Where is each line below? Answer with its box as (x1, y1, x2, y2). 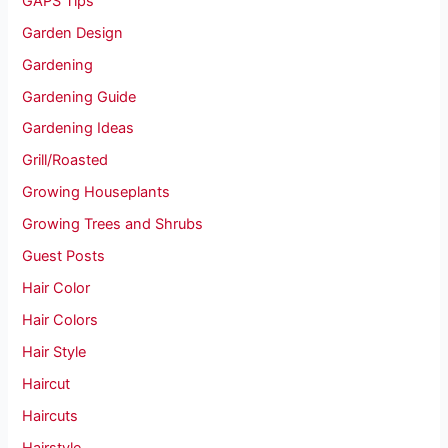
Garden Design (22, 23, 124, 42)
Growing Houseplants (22, 183, 171, 202)
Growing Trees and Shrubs (22, 215, 204, 234)
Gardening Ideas (22, 119, 135, 138)
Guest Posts (22, 247, 106, 266)
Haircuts (22, 406, 79, 425)
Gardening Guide (22, 87, 137, 106)
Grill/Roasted (22, 151, 109, 170)
